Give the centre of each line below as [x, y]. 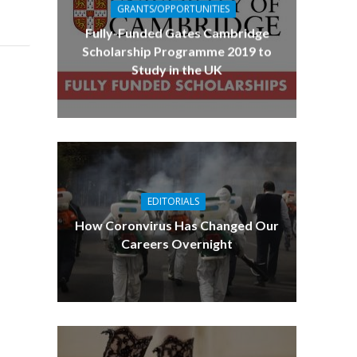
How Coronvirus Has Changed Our [177, 226]
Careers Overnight [177, 244]
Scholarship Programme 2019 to [177, 51]
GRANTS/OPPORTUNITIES [173, 9]
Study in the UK [177, 69]
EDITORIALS [173, 202]
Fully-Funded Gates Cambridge [177, 33]
